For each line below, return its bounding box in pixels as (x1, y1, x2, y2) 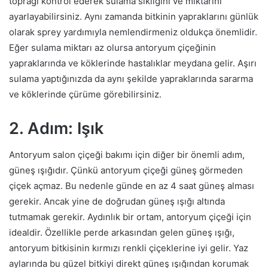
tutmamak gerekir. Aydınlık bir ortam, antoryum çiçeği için (9, 211, 251, 223)
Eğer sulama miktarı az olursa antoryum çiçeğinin (9, 41, 216, 53)
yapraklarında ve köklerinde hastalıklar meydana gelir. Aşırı (9, 57, 257, 69)
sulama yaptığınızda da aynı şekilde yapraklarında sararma (9, 72, 253, 84)
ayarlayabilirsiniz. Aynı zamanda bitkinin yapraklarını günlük (9, 10, 258, 22)
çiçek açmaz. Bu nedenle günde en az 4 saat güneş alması (9, 180, 254, 191)
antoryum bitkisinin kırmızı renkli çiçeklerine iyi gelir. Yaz (9, 242, 248, 254)
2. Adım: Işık (9, 118, 103, 138)
